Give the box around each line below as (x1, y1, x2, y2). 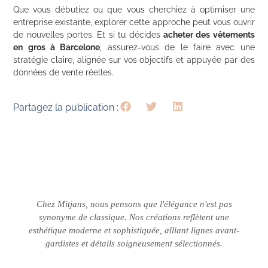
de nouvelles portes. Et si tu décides (13, 29, 163, 39)
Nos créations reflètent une (129, 212, 229, 223)
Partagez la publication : (13, 101, 119, 113)
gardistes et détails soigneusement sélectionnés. (45, 239, 223, 249)
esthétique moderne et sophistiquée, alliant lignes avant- (29, 226, 239, 236)
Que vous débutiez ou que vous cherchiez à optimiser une (13, 4, 255, 14)
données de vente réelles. (13, 67, 114, 77)
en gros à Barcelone (13, 42, 100, 52)
